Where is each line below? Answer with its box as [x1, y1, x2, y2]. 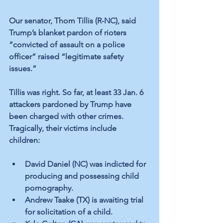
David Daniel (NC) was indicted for [25, 159, 148, 169]
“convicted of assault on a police [9, 40, 127, 50]
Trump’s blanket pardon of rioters [9, 28, 128, 38]
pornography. [25, 183, 73, 193]
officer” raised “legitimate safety [9, 52, 125, 62]
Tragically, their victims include [9, 123, 118, 133]
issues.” [9, 64, 40, 74]
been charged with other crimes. [9, 111, 125, 121]
